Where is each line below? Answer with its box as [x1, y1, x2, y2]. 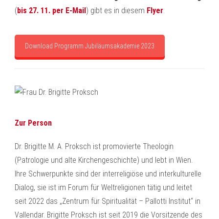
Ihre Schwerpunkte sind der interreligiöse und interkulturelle [15, 169, 201, 178]
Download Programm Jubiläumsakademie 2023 [25, 42, 154, 50]
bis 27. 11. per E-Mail [17, 6, 86, 15]
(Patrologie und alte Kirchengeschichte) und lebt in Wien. [15, 155, 193, 165]
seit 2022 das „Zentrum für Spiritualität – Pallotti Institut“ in [15, 197, 200, 206]
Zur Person [15, 118, 52, 128]
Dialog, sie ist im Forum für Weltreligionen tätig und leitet [15, 183, 192, 192]
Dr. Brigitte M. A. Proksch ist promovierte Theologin [15, 142, 174, 151]
